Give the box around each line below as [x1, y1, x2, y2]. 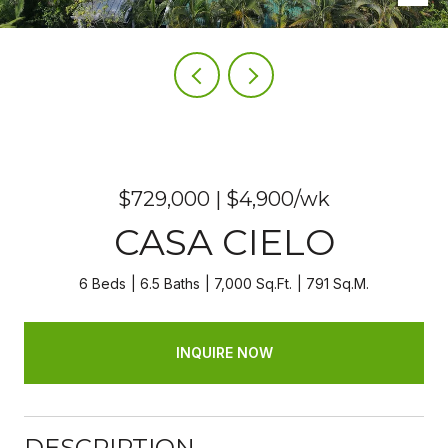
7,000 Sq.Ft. [214, 275, 292, 292]
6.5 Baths [140, 275, 200, 292]
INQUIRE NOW [175, 343, 273, 361]
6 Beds [79, 275, 126, 292]
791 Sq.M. [306, 275, 369, 292]
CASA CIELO [113, 220, 335, 264]
